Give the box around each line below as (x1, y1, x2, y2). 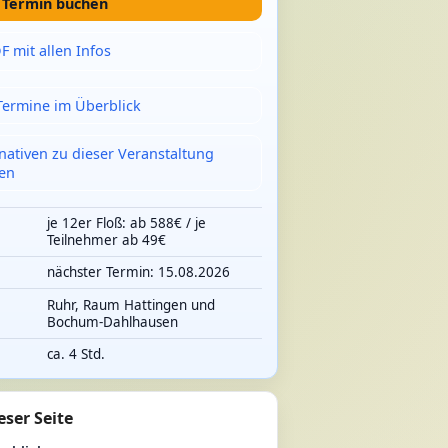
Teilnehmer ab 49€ (46, 230, 166, 249)
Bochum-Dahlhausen (46, 312, 178, 331)
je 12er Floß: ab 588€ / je (46, 213, 206, 232)
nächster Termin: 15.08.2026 (46, 263, 230, 282)
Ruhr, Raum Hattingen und (46, 295, 215, 314)
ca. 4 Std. (46, 344, 105, 363)
